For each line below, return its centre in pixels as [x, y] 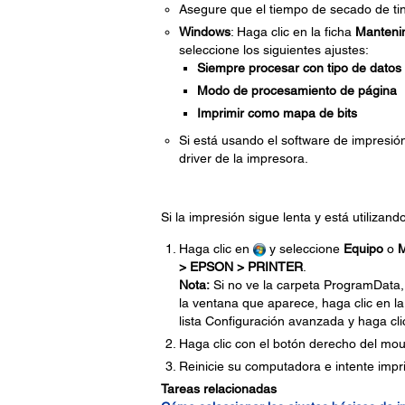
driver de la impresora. [243, 158]
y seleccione [304, 249]
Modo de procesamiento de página [297, 90]
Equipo [363, 249]
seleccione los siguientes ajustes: [273, 50]
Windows [204, 32]
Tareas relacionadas [218, 389]
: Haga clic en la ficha [292, 32]
